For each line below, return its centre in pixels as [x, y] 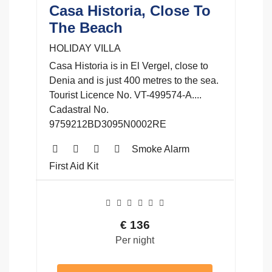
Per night [135, 240]
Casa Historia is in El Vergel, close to [129, 66]
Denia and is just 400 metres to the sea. [134, 80]
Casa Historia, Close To [130, 10]
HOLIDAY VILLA [85, 48]
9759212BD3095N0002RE [108, 124]
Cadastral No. [79, 109]
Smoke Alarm [161, 149]
